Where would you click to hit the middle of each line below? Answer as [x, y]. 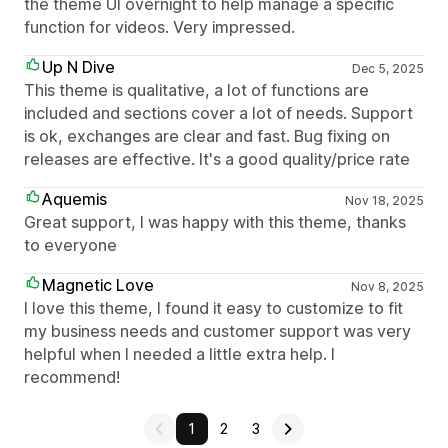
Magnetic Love [98, 285]
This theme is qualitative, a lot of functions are [196, 90]
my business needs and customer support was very [217, 331]
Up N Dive [78, 67]
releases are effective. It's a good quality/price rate [217, 159]
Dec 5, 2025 [387, 68]
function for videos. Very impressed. [159, 27]
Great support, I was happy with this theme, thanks [215, 222]
